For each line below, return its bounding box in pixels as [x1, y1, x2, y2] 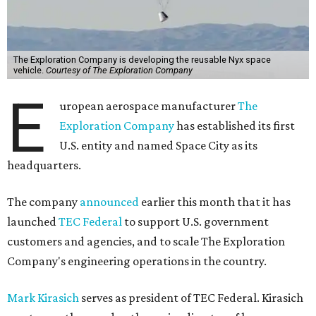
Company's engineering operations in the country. [7, 254, 267, 269]
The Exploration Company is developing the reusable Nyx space [13, 54, 271, 66]
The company [7, 195, 80, 209]
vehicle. [13, 65, 46, 76]
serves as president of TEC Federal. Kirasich [79, 291, 303, 305]
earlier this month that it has [139, 195, 291, 209]
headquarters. [7, 158, 81, 173]
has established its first [174, 119, 296, 133]
